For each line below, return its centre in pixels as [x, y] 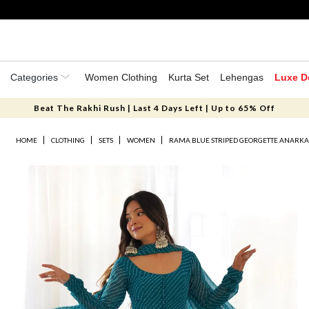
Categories [36, 77]
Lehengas [242, 77]
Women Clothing [121, 77]
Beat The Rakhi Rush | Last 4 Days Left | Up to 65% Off [154, 108]
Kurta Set [189, 77]
